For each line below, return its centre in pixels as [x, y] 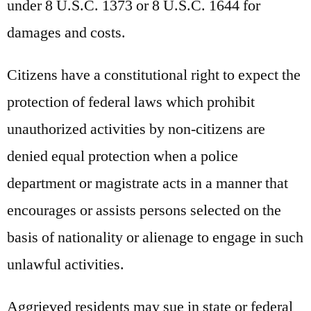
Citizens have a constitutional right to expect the [154, 75]
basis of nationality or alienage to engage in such [155, 237]
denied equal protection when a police [123, 156]
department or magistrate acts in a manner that [148, 183]
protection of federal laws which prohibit [131, 102]
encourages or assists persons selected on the [144, 210]
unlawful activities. [66, 264]
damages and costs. [66, 32]
